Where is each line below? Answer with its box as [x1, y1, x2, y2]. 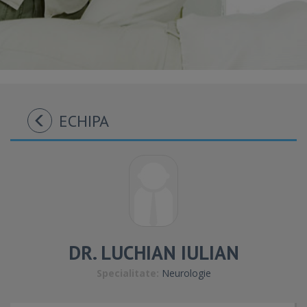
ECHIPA [59, 110, 109, 132]
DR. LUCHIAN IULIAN [68, 240, 239, 265]
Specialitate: [96, 267, 159, 280]
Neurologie [158, 267, 211, 280]
